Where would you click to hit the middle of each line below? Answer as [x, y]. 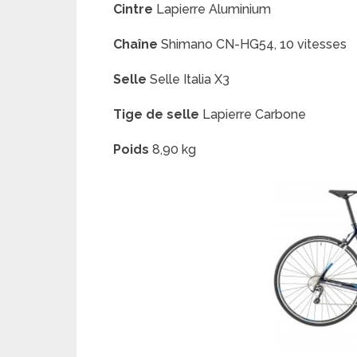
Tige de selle [156, 114]
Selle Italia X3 [188, 79]
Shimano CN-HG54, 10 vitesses [252, 44]
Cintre [133, 9]
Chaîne [135, 44]
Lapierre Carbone [253, 114]
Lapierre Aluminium [212, 9]
